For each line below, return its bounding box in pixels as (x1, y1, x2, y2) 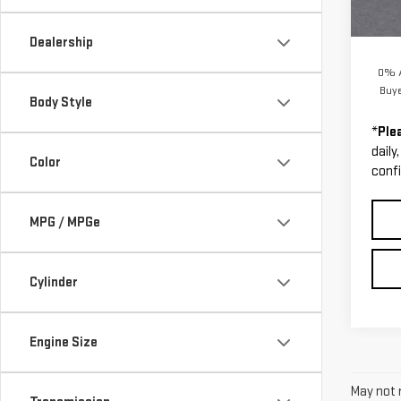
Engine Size (30, 334, 98, 351)
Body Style (30, 94, 92, 111)
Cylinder (30, 274, 78, 291)
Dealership (30, 34, 93, 51)
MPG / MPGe (30, 214, 100, 231)
